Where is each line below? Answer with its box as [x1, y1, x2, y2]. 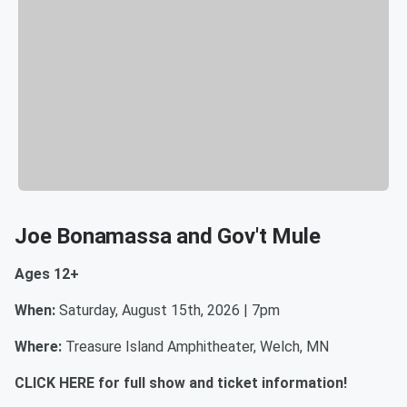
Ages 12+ [15, 265, 79, 283]
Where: [15, 338, 65, 356]
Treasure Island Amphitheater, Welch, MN [65, 338, 329, 356]
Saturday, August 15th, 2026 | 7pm [59, 302, 280, 320]
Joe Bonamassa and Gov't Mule [15, 223, 321, 250]
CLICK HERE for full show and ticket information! [15, 374, 347, 392]
